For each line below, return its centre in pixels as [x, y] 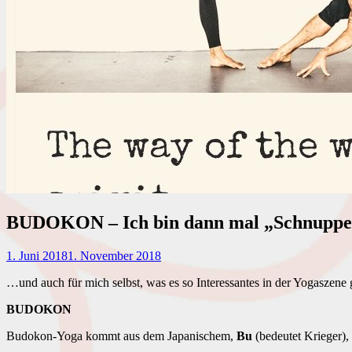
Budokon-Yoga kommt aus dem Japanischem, [121, 335]
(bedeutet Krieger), [301, 335]
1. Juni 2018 [37, 255]
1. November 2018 [114, 255]
